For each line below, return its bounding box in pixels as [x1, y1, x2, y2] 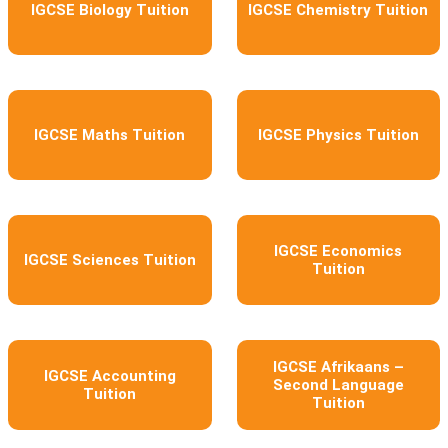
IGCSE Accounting [43, 366, 176, 385]
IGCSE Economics [274, 241, 403, 260]
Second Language [272, 375, 404, 394]
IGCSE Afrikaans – [272, 357, 404, 376]
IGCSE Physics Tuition [257, 125, 419, 144]
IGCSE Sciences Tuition [23, 250, 196, 269]
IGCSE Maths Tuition [34, 125, 186, 144]
